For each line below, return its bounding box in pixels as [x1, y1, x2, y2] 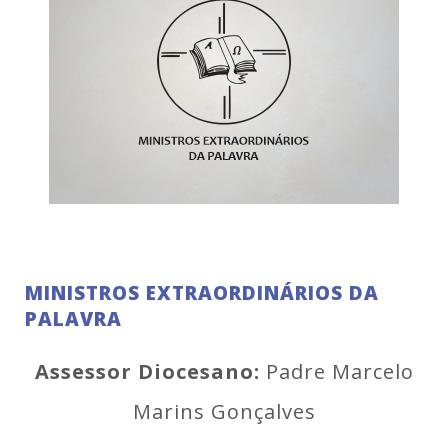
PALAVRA [25, 306, 122, 332]
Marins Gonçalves [132, 398, 316, 425]
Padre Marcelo [259, 358, 414, 385]
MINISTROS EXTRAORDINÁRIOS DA [25, 280, 379, 306]
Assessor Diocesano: [34, 358, 260, 385]
